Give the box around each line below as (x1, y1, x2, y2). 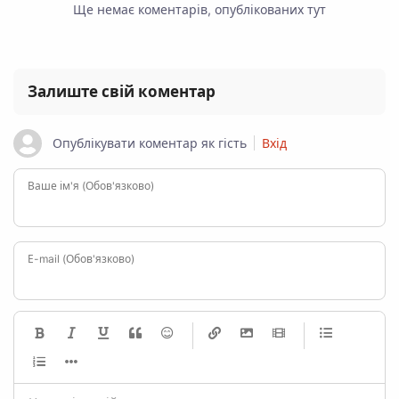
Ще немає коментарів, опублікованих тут (73, 2, 326, 18)
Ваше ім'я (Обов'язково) (28, 179, 154, 193)
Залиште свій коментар (28, 83, 216, 102)
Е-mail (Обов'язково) (28, 252, 134, 266)
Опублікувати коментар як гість (53, 135, 247, 151)
